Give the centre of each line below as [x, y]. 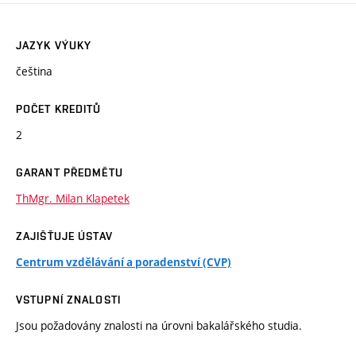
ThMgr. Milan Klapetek [73, 199]
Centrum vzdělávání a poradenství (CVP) [124, 263]
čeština [34, 72]
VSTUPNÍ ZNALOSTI [68, 300]
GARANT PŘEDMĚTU [70, 173]
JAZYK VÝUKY [54, 46]
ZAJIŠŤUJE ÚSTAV [64, 236]
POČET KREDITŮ [59, 109]
